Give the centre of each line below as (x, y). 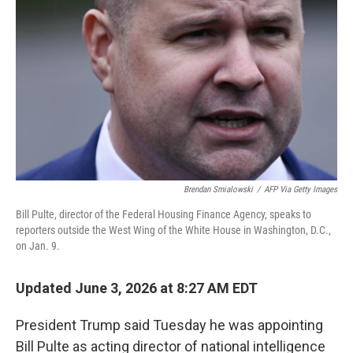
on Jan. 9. (38, 245)
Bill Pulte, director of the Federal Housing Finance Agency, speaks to (163, 214)
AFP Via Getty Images (301, 189)
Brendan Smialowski (218, 189)
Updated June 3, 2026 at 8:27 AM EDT (137, 288)
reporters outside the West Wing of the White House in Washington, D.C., (173, 230)
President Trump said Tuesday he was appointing (169, 325)
